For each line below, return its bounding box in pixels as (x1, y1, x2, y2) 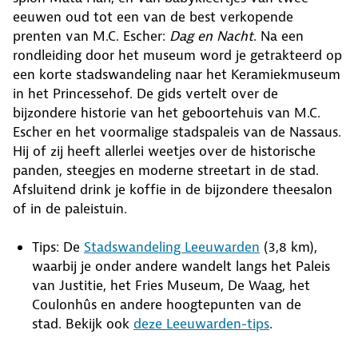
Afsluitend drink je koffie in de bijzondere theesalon (13, 180, 332, 198)
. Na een (253, 26, 304, 45)
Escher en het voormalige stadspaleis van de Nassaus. (13, 122, 341, 141)
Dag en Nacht (169, 26, 253, 45)
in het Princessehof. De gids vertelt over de (13, 84, 278, 102)
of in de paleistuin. (13, 199, 131, 217)
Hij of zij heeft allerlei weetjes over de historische (13, 141, 316, 160)
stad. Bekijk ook (32, 314, 133, 332)
